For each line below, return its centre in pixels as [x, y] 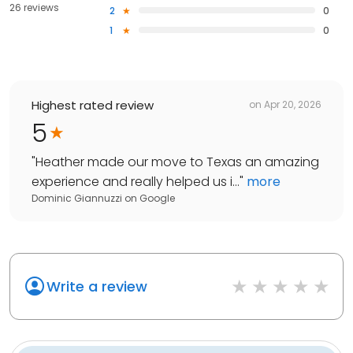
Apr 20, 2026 [293, 105]
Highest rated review [93, 105]
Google [157, 198]
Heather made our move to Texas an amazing [177, 162]
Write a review [97, 286]
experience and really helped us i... [136, 181]
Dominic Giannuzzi [77, 198]
